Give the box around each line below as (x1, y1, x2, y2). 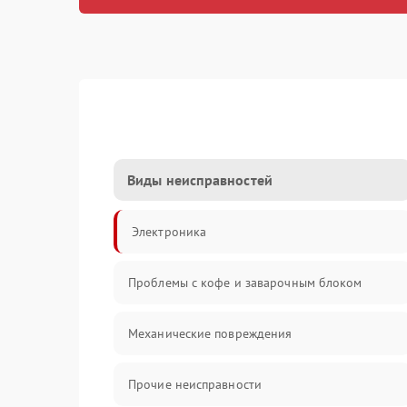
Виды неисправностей (127, 171, 273, 189)
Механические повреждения (128, 325, 293, 342)
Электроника (132, 223, 207, 240)
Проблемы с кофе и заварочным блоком (128, 274, 362, 291)
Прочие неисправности (128, 376, 262, 392)
